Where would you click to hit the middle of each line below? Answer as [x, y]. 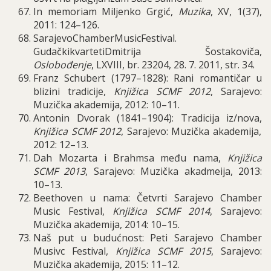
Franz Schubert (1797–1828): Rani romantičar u [148, 78]
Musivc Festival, [74, 251]
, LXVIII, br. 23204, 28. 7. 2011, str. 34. [173, 65]
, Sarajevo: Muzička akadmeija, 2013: [174, 171]
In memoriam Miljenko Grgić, [106, 11]
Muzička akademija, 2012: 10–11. [106, 105]
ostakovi [230, 51]
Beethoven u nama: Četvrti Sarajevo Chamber [148, 198]
